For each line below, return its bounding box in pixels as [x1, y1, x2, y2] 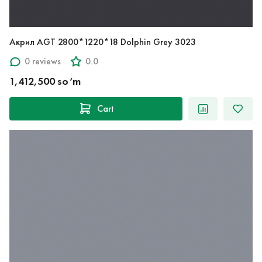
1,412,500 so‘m [9, 74, 81, 88]
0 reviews [25, 56, 61, 67]
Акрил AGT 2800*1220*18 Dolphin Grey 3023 [9, 36, 196, 47]
